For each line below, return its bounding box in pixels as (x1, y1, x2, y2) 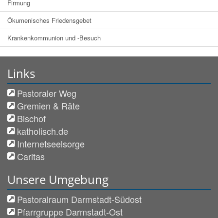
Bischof (17, 111, 46, 125)
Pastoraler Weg (17, 86, 76, 99)
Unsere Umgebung (7, 171, 109, 187)
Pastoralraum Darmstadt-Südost (17, 192, 142, 205)
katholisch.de (17, 124, 68, 137)
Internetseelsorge (17, 137, 85, 150)
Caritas (17, 149, 45, 163)
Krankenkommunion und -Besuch (7, 33, 101, 42)
